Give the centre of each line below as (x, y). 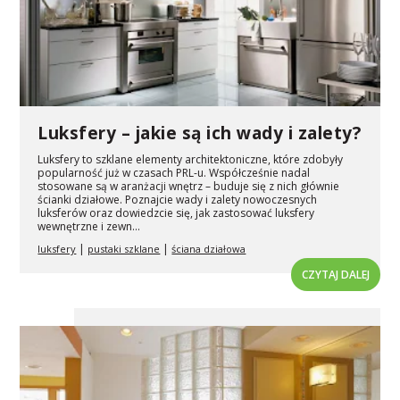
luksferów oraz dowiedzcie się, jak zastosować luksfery (176, 213)
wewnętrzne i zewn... (89, 227)
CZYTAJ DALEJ (335, 275)
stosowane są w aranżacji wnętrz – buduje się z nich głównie (189, 187)
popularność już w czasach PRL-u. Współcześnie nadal (174, 173)
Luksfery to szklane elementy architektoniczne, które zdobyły (191, 160)
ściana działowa (209, 249)
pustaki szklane (124, 249)
